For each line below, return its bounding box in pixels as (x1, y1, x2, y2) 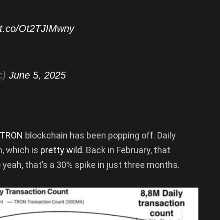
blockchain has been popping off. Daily (23, 130, 176, 140)
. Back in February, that (82, 144, 170, 155)
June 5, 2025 (9, 70, 66, 81)
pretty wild (38, 144, 82, 155)
